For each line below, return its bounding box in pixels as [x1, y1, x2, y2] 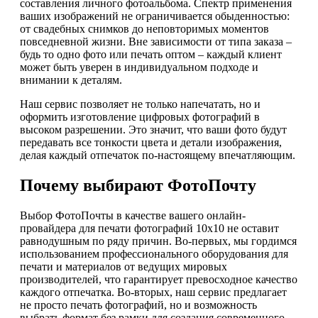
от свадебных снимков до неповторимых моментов [20, 23, 269, 35]
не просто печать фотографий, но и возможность [20, 299, 257, 312]
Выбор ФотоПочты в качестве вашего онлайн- [20, 209, 246, 222]
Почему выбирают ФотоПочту [20, 176, 256, 195]
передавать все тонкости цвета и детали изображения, [20, 136, 282, 149]
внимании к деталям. [20, 74, 122, 87]
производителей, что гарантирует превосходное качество [20, 273, 297, 286]
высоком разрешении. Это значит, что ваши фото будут [20, 124, 287, 136]
